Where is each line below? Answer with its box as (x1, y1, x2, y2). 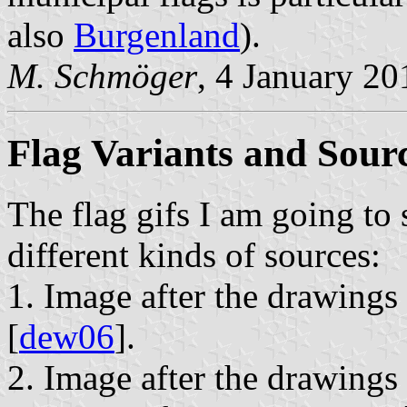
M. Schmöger (7, 56, 197, 96)
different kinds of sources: (7, 234, 381, 274)
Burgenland (74, 15, 240, 55)
